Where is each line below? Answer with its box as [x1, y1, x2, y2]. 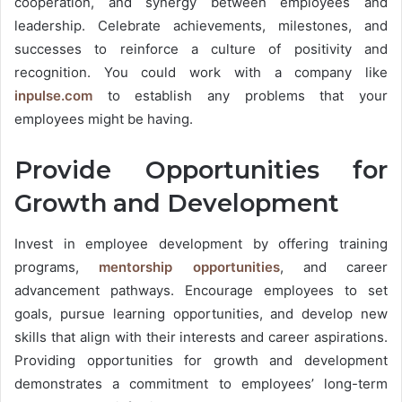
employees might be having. [14, 110, 197, 128]
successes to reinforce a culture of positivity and [14, 40, 388, 58]
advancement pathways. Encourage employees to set [14, 281, 388, 299]
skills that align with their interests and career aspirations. [14, 328, 388, 345]
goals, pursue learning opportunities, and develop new [14, 304, 388, 322]
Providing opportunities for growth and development [14, 351, 388, 369]
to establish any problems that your [92, 87, 388, 105]
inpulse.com [14, 87, 92, 105]
